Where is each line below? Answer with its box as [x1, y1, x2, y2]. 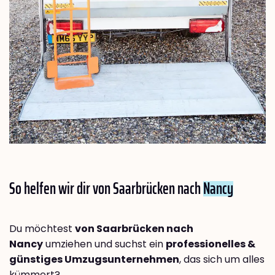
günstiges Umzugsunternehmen [9, 252, 179, 267]
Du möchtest [9, 222, 75, 236]
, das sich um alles [179, 252, 265, 267]
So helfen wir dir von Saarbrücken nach [9, 176, 203, 201]
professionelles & [166, 237, 255, 252]
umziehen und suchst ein [43, 237, 166, 252]
